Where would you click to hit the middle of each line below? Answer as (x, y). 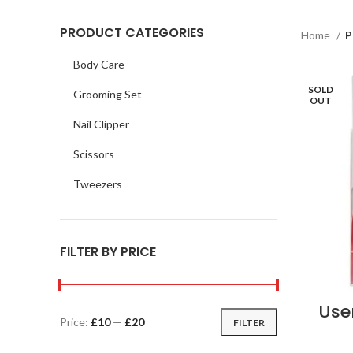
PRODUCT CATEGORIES (132, 33)
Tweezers (98, 184)
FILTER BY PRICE (108, 252)
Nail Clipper (101, 124)
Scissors (94, 154)
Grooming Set (108, 94)
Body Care (99, 64)
